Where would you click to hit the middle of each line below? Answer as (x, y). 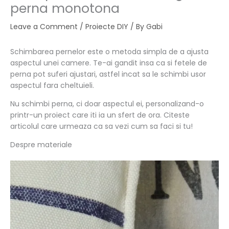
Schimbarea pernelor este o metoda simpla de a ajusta (109, 51)
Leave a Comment (44, 26)
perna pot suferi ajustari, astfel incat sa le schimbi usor (108, 74)
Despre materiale (41, 144)
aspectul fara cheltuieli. (52, 85)
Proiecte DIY (107, 26)
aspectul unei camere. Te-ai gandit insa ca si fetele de (109, 63)
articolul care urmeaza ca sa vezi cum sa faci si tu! (101, 126)
